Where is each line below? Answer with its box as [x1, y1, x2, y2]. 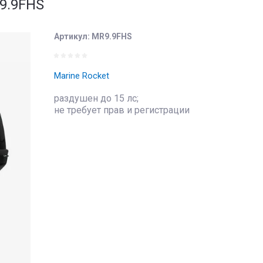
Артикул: [54, 32, 90, 41]
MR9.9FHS [90, 32, 132, 41]
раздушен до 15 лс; [54, 93, 139, 104]
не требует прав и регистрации [54, 104, 190, 116]
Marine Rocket [54, 70, 109, 81]
